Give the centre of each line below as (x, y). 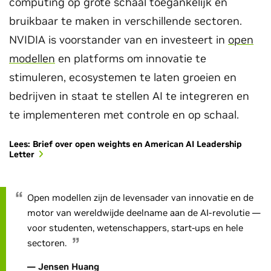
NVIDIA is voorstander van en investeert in (119, 40)
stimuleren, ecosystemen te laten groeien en (123, 77)
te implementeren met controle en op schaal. (124, 115)
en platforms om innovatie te (131, 58)
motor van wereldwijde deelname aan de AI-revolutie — (144, 213)
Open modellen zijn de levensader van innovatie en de (140, 198)
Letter (22, 154)
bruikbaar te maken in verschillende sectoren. (126, 21)
